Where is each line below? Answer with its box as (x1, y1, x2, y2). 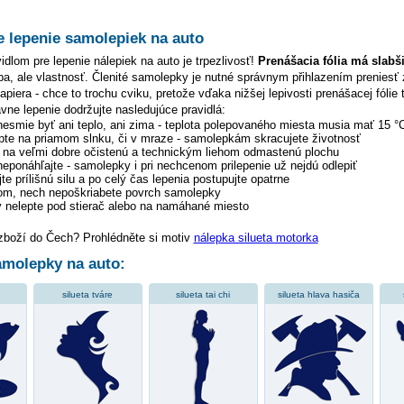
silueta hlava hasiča (277, 289, 360, 300)
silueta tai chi (176, 289, 230, 300)
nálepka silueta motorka (193, 231, 318, 245)
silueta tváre (62, 289, 113, 300)
